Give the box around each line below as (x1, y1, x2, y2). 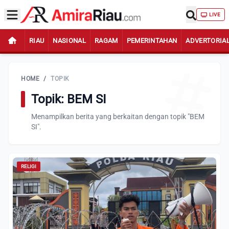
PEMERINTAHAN (126, 36, 177, 44)
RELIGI (21, 164, 36, 169)
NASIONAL (53, 36, 86, 44)
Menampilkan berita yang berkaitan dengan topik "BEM (31, 112, 204, 121)
